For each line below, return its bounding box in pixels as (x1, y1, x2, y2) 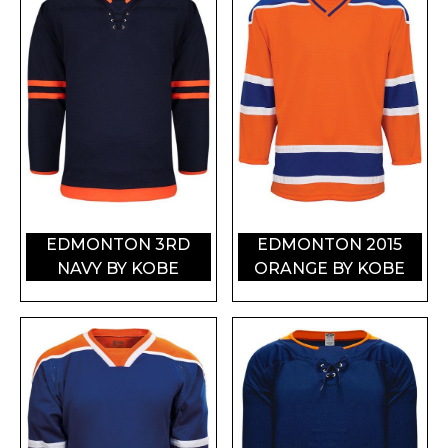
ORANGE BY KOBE (254, 259, 406, 279)
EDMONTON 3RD (46, 235, 191, 255)
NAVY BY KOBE (57, 259, 180, 279)
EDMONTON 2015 (257, 235, 403, 255)
